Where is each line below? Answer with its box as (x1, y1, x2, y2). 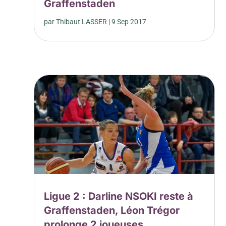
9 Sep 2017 (111, 17, 147, 26)
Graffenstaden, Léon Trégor (44, 204, 180, 216)
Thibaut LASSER (56, 17, 107, 26)
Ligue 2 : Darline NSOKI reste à (44, 190, 194, 202)
